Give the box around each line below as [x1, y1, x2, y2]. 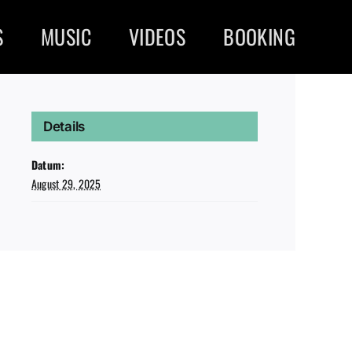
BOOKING [223, 21, 295, 52]
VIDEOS [128, 21, 186, 52]
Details [43, 119, 86, 134]
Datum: [31, 156, 65, 173]
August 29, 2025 [31, 175, 101, 192]
